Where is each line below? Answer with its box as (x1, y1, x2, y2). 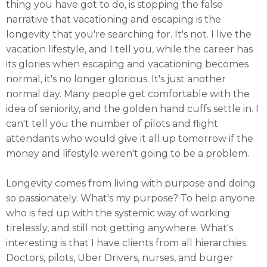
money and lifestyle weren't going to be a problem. (6, 147, 249, 159)
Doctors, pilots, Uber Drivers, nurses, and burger (6, 252, 234, 263)
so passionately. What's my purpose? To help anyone (6, 192, 255, 204)
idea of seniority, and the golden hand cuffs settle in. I (6, 103, 259, 114)
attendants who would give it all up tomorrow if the (6, 132, 253, 144)
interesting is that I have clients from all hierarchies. (6, 237, 248, 249)
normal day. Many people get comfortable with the (6, 88, 250, 100)
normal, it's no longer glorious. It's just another (6, 73, 226, 85)
